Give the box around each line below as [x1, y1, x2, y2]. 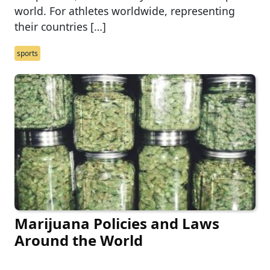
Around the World [14, 230, 143, 250]
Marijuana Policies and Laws [14, 213, 219, 233]
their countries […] [14, 19, 106, 34]
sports [17, 48, 38, 59]
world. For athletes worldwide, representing [14, 4, 235, 19]
